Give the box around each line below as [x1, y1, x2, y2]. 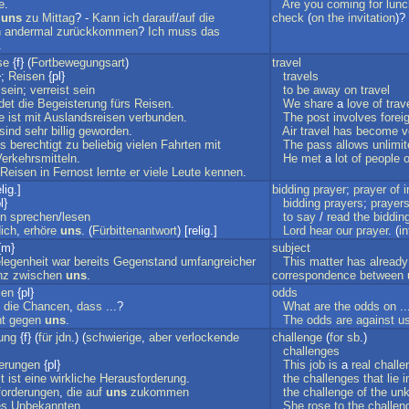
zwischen [13, 268, 62, 282]
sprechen [10, 210, 58, 224]
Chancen [23, 299, 69, 313]
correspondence [272, 268, 356, 282]
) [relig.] [177, 224, 217, 237]
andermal [5, 25, 53, 38]
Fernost [53, 165, 93, 179]
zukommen [131, 385, 189, 399]
